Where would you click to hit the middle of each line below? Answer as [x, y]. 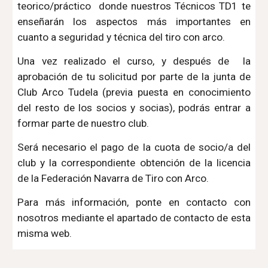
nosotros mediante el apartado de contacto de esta [134, 218]
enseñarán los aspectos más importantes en [134, 22]
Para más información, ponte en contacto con [134, 202]
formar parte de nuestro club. [85, 124]
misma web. [47, 234]
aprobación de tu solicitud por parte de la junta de [134, 77]
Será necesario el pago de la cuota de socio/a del [134, 147]
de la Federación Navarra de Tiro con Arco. [115, 179]
